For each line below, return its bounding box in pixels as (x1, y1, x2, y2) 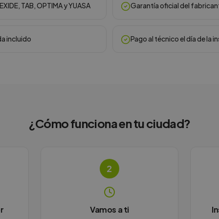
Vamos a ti (89, 204, 129, 215)
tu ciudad (133, 116, 184, 131)
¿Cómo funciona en (28, 116, 133, 131)
